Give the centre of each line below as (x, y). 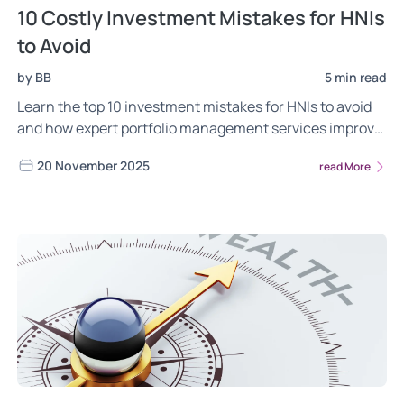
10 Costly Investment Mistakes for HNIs (201, 18)
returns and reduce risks (97, 150)
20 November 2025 (93, 166)
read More (346, 166)
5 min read (356, 78)
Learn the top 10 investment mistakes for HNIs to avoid (194, 107)
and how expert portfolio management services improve (200, 129)
